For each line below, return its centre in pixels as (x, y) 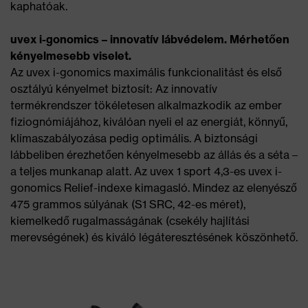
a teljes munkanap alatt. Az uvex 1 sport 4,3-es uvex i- (146, 171)
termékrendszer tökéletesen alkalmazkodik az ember (146, 105)
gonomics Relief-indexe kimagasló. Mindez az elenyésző (154, 187)
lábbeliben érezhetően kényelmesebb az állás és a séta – (154, 154)
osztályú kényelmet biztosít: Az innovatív (114, 88)
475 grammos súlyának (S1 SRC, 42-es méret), (128, 204)
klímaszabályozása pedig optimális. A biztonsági (134, 138)
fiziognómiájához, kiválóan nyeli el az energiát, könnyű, (149, 121)
